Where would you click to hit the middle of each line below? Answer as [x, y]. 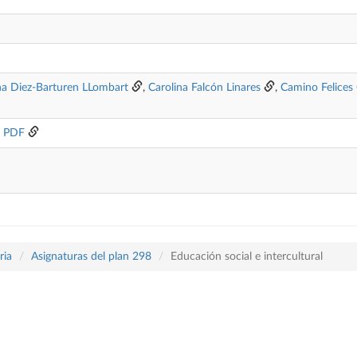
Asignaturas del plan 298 [91, 257]
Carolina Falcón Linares [204, 88]
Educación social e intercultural [247, 257]
